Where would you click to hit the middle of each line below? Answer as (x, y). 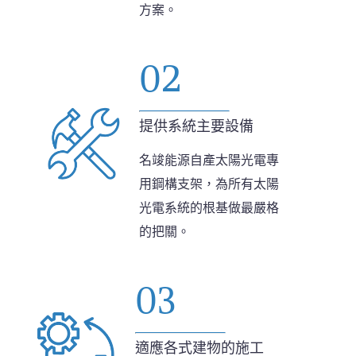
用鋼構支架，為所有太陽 (209, 184)
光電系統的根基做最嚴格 (209, 208)
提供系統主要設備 (196, 127)
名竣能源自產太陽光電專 (209, 160)
